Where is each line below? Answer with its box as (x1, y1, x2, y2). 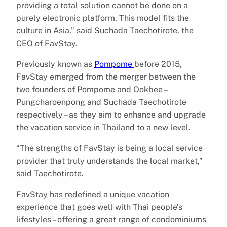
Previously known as (16, 59, 94, 69)
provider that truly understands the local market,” (16, 156, 203, 166)
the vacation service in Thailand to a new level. (16, 122, 191, 132)
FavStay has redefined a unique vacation (16, 189, 169, 199)
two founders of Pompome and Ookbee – (16, 84, 167, 94)
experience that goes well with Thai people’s (16, 202, 182, 212)
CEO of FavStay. (16, 38, 78, 48)
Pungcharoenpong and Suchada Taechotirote (16, 97, 186, 107)
